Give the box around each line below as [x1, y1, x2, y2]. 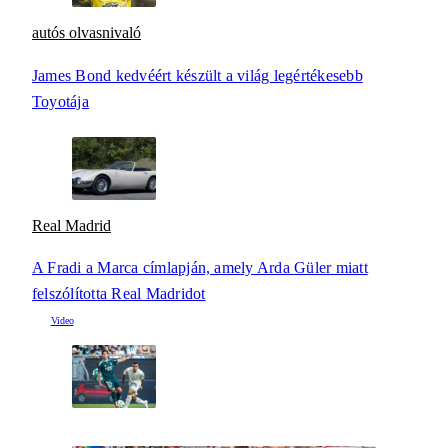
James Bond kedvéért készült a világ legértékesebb [32, 66, 363, 84]
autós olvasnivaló [32, 24, 141, 42]
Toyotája [32, 92, 89, 110]
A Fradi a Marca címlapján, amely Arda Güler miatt [32, 258, 368, 276]
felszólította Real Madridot [32, 284, 206, 302]
